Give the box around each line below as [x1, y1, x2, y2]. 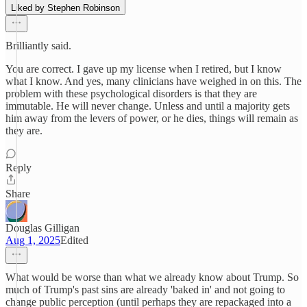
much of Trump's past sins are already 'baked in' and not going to [5, 284, 285, 295]
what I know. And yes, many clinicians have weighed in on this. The [5, 75, 302, 87]
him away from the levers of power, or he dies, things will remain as [5, 112, 298, 124]
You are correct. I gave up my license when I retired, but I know [5, 63, 282, 75]
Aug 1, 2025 [5, 234, 60, 246]
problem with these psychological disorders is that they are [5, 88, 257, 99]
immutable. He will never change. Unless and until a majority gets [5, 100, 290, 112]
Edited [60, 234, 88, 246]
